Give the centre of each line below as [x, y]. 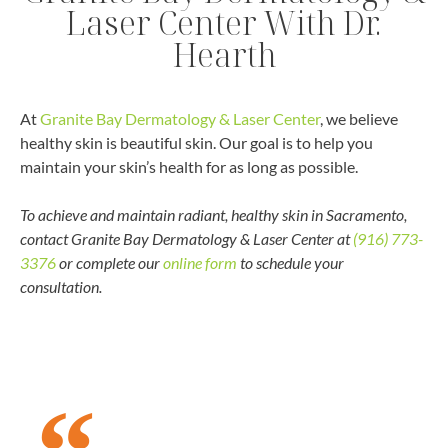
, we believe [359, 118]
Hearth [224, 54]
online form [200, 262]
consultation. [61, 286]
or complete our [109, 262]
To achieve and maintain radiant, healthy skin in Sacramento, [213, 214]
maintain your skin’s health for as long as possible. [189, 166]
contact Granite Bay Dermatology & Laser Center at [186, 238]
